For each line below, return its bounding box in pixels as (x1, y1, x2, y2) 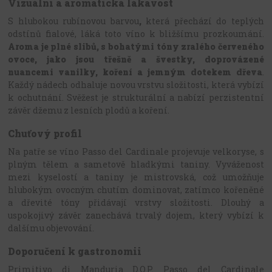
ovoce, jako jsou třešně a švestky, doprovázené (8, 53, 264, 65)
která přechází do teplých (141, 15, 264, 27)
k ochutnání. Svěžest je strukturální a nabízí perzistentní (8, 91, 264, 103)
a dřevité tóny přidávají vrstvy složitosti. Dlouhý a (8, 196, 264, 208)
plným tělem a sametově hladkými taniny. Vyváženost (8, 158, 264, 170)
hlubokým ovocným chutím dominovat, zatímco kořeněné (8, 183, 264, 195)
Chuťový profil (8, 127, 83, 140)
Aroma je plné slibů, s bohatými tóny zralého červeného (8, 40, 264, 52)
